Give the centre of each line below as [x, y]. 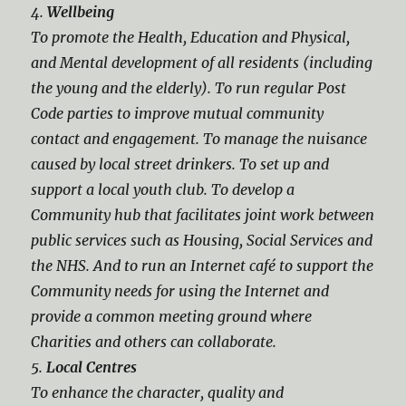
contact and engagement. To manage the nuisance [199, 139]
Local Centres [92, 367]
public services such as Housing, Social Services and [202, 240]
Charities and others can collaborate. [154, 342]
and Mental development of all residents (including [202, 63]
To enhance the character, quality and [158, 392]
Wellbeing [81, 12]
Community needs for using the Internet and [180, 291]
